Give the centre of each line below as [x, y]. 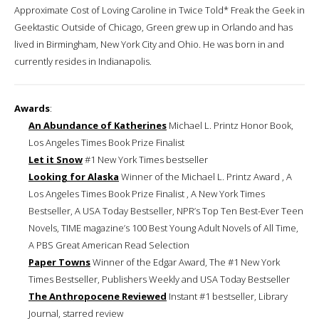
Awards [32, 108]
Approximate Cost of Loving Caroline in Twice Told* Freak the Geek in [159, 10]
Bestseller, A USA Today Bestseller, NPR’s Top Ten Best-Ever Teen [166, 210]
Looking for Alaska [74, 176]
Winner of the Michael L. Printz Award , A [205, 176]
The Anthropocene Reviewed [98, 296]
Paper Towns [59, 262]
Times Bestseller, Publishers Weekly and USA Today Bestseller [159, 279]
